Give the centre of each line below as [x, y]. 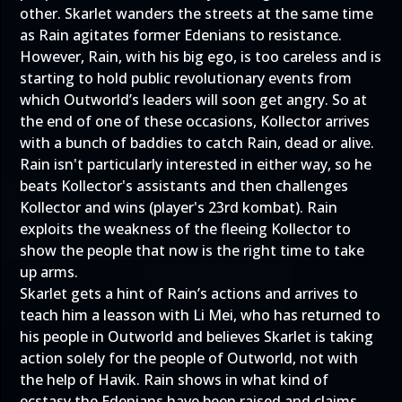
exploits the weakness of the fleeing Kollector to [185, 229]
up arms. [49, 272]
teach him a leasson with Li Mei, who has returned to [200, 315]
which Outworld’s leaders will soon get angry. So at [193, 100]
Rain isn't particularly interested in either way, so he [196, 164]
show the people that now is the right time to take [192, 250]
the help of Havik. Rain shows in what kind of [174, 380]
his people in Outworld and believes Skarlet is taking [197, 336]
